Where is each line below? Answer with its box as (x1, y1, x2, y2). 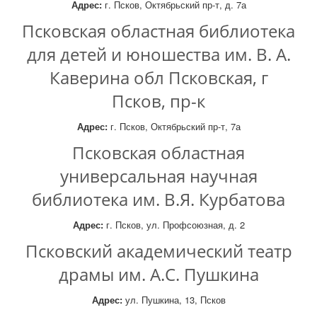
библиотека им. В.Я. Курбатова (32, 188, 285, 211)
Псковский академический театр (25, 239, 292, 263)
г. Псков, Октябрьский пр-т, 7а (107, 120, 241, 133)
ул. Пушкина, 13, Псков (122, 293, 226, 306)
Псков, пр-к (112, 89, 205, 113)
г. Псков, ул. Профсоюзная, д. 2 (103, 218, 245, 231)
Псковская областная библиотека (22, 19, 295, 42)
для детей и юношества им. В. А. (26, 42, 291, 66)
